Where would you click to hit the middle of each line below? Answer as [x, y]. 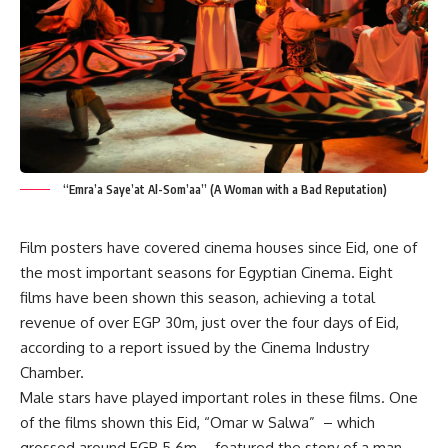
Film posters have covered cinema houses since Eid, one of [218, 247]
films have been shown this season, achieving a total [197, 297]
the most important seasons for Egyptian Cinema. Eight [206, 272]
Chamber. [52, 372]
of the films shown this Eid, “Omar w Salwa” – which [197, 422]
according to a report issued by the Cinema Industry [194, 347]
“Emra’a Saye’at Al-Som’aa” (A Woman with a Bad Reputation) [223, 189]
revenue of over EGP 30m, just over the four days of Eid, [209, 322]
